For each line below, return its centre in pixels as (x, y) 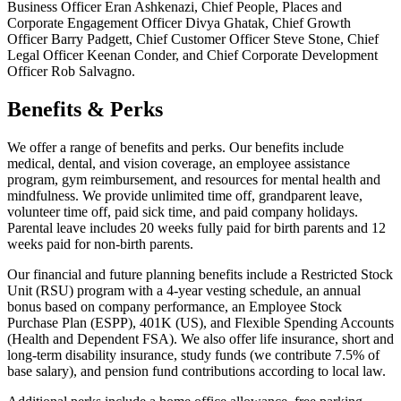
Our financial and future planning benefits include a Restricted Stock (200, 274)
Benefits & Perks (85, 109)
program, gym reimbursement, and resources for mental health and (194, 179)
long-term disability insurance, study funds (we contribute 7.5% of (193, 354)
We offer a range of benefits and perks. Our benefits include (175, 147)
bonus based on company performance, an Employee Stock (175, 306)
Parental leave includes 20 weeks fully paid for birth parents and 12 (196, 227)
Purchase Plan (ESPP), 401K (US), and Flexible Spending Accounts (200, 322)
